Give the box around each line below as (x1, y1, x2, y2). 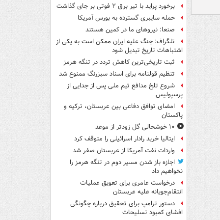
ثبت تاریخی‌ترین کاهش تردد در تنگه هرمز (63, 57, 175, 67)
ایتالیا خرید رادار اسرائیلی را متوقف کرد (74, 134, 175, 144)
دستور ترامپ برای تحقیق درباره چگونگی (70, 199, 175, 209)
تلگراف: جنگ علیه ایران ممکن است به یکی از (56, 37, 175, 47)
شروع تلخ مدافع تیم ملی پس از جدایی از (67, 81, 175, 91)
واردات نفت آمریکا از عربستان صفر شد (73, 146, 175, 156)
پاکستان (162, 110, 183, 120)
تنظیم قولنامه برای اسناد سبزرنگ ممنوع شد (59, 69, 175, 79)
